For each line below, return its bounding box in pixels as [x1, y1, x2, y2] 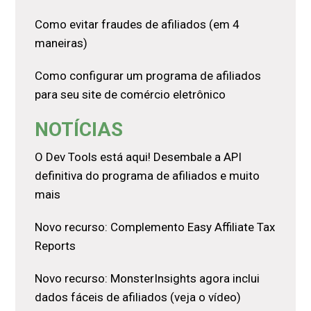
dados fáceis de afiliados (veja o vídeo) [35, 290, 242, 305]
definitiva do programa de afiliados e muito [35, 169, 260, 183]
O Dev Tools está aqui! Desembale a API [35, 150, 242, 165]
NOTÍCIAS [35, 118, 124, 142]
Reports [35, 239, 76, 253]
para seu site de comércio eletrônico [35, 87, 226, 102]
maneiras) [35, 36, 88, 51]
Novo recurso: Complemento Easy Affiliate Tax [35, 220, 276, 235]
